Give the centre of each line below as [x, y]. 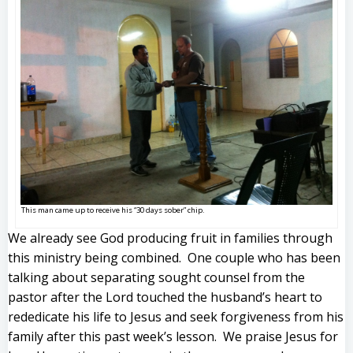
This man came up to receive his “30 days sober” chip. [113, 210]
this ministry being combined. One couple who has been [174, 257]
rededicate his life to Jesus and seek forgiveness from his [176, 316]
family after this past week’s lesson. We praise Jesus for [173, 336]
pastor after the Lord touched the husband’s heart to [165, 297]
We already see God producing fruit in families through [170, 238]
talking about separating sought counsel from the [156, 277]
